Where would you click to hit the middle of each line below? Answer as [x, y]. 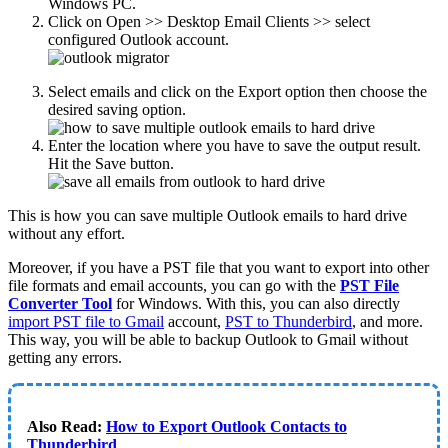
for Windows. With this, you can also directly [256, 304]
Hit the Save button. [111, 164]
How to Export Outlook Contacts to [226, 427]
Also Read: [66, 427]
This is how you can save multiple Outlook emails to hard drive [207, 216]
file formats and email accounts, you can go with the [174, 286]
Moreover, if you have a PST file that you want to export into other [218, 268]
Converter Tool [60, 304]
